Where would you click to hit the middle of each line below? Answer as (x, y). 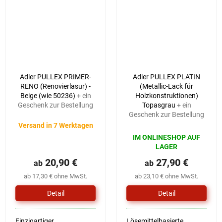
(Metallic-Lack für (166, 86)
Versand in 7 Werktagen (55, 126)
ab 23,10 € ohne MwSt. (166, 176)
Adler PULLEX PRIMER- (55, 77)
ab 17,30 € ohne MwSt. (55, 176)
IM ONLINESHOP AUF (166, 138)
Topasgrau (159, 105)
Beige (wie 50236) (48, 96)
